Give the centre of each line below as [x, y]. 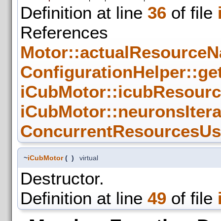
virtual [89, 158]
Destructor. [62, 178]
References [64, 32]
